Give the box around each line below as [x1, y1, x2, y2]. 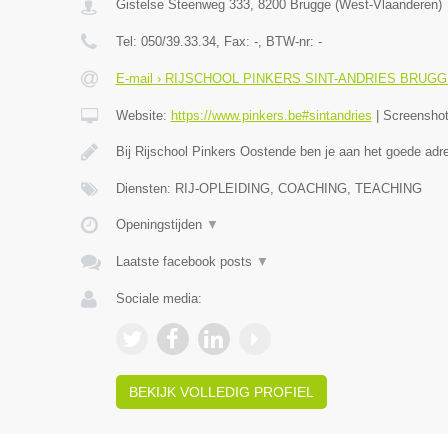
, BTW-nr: [257, 34, 318, 49]
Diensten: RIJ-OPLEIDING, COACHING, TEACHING [115, 181, 422, 196]
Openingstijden [115, 217, 206, 232]
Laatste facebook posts [115, 254, 256, 269]
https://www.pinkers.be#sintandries [170, 108, 372, 123]
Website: [115, 108, 171, 123]
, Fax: [215, 34, 254, 49]
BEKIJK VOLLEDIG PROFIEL [128, 384, 314, 400]
